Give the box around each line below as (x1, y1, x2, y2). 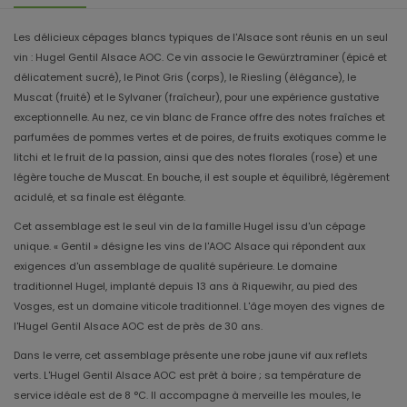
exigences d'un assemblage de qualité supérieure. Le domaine (14, 259, 337, 274)
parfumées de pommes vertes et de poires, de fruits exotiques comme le (14, 130, 386, 145)
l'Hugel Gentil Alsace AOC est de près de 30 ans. (14, 319, 263, 334)
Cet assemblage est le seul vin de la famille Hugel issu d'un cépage (14, 219, 365, 234)
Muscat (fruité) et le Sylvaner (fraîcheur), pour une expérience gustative (14, 90, 379, 105)
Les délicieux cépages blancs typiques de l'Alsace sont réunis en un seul (14, 30, 388, 45)
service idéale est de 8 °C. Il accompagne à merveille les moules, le (14, 388, 361, 403)
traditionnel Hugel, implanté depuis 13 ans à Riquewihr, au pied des (14, 279, 358, 294)
